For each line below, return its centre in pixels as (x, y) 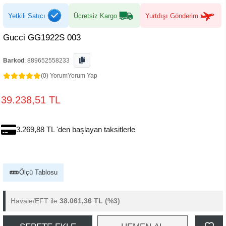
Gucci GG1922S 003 (42, 38)
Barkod (14, 61)
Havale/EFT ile (35, 201)
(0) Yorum (54, 76)
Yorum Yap (82, 76)
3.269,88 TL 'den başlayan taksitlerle (76, 129)
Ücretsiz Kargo (95, 16)
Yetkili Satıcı (27, 16)
